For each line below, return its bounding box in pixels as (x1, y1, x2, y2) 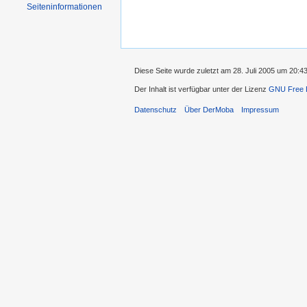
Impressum (241, 105, 280, 114)
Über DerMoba (184, 105, 234, 114)
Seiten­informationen (27, 2, 103, 12)
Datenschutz (134, 105, 177, 114)
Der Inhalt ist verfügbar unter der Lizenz (134, 84, 269, 93)
